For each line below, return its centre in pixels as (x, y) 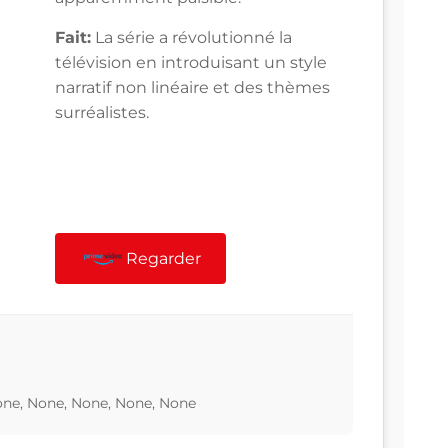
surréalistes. (102, 113)
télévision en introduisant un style (191, 63)
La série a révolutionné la (191, 38)
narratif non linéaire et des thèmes (192, 88)
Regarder (164, 259)
